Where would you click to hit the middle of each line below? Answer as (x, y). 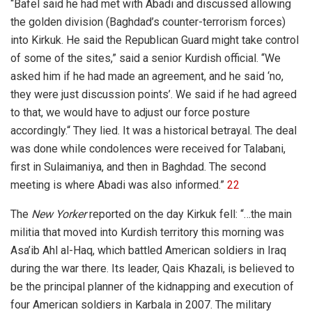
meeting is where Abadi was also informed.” (119, 185)
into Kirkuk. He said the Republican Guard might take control (155, 40)
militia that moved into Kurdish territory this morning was (147, 232)
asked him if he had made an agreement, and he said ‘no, (147, 76)
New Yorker (59, 214)
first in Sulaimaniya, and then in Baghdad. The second (138, 166)
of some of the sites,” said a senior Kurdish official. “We (146, 58)
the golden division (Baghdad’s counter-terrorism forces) (148, 22)
